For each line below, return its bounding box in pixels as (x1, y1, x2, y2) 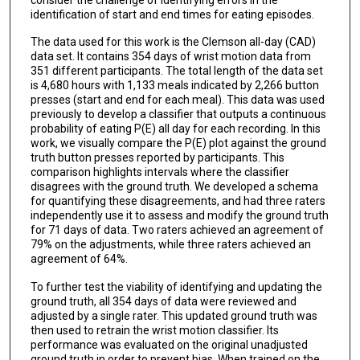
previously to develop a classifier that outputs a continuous (30, 108, 326, 121)
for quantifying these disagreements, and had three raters (30, 194, 325, 208)
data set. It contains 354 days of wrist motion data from (30, 50, 311, 63)
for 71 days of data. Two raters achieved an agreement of (30, 223, 324, 237)
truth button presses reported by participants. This (30, 151, 284, 165)
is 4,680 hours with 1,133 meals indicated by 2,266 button (30, 79, 319, 92)
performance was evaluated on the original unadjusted (30, 338, 308, 352)
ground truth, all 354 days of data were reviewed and (30, 295, 297, 309)
